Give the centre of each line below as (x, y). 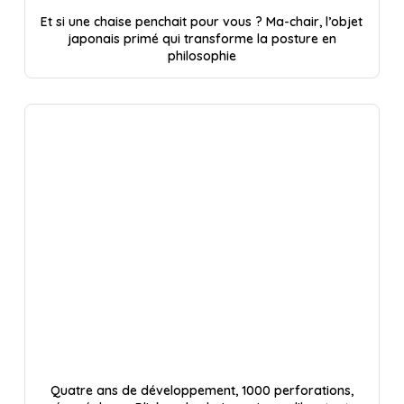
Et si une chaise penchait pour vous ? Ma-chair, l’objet (202, 21)
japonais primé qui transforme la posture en (202, 38)
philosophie (202, 55)
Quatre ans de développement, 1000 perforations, (202, 391)
